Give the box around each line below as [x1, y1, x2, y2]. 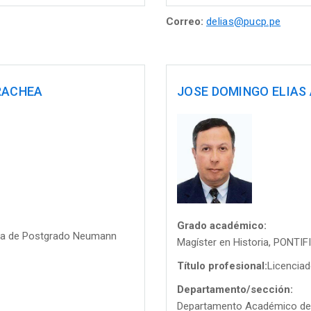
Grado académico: [177, 219, 267, 232]
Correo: [166, 15, 203, 28]
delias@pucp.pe [206, 15, 281, 28]
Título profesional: [177, 259, 267, 272]
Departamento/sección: [177, 283, 293, 296]
